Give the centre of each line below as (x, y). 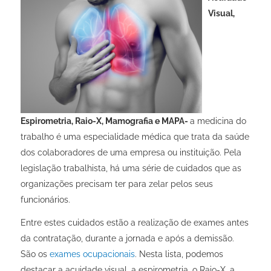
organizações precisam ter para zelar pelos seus (116, 184)
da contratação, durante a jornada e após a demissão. (127, 239)
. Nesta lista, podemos (179, 254)
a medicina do (218, 121)
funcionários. (46, 200)
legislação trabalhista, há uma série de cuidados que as (131, 168)
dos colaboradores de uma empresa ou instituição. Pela (131, 153)
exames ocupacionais (92, 254)
